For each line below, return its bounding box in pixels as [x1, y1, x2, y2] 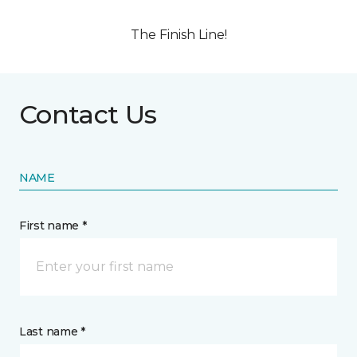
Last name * [19, 324, 85, 339]
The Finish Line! [130, 27, 227, 43]
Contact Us [19, 99, 157, 131]
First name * [19, 218, 87, 233]
